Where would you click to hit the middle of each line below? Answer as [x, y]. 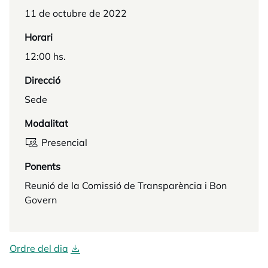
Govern [41, 200]
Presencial [64, 142]
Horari [39, 37]
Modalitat [46, 123]
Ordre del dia [39, 248]
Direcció [42, 80]
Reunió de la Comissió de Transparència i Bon [126, 185]
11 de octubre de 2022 [76, 13]
